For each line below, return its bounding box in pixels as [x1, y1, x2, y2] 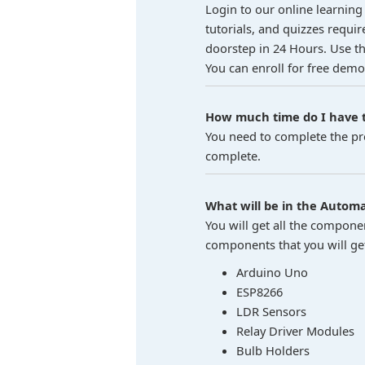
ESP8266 [235, 284, 283, 300]
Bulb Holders [235, 342, 310, 358]
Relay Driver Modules [235, 323, 354, 339]
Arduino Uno [235, 264, 308, 280]
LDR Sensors [235, 303, 306, 319]
